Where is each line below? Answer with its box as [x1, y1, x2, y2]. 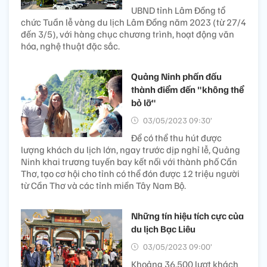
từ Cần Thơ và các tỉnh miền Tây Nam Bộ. [21, 179, 186, 191]
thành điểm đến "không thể [131, 83, 244, 95]
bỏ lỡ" [131, 96, 156, 108]
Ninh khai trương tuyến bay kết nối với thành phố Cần [21, 155, 237, 167]
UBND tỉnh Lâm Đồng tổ [131, 4, 225, 16]
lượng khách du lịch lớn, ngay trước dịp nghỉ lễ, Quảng [21, 143, 240, 156]
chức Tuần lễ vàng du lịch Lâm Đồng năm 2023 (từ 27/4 [21, 15, 246, 28]
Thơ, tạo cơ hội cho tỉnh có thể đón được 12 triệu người [21, 167, 240, 179]
